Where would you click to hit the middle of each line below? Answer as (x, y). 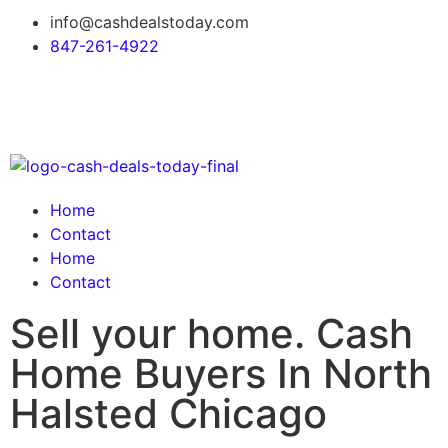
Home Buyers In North (221, 373)
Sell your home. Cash (211, 333)
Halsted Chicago (168, 413)
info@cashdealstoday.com (149, 22)
